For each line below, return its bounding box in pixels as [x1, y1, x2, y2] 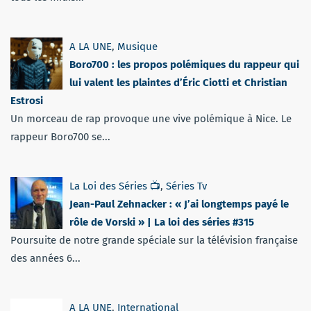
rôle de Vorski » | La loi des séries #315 [69, 215, 254, 228]
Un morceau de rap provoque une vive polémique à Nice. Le [10, 112, 292, 125]
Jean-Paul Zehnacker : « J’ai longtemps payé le [69, 197, 289, 210]
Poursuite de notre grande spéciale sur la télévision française [10, 233, 298, 246]
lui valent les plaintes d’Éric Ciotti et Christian [69, 76, 287, 89]
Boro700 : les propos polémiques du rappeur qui [69, 58, 299, 71]
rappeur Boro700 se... [10, 130, 110, 143]
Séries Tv [166, 179, 207, 192]
